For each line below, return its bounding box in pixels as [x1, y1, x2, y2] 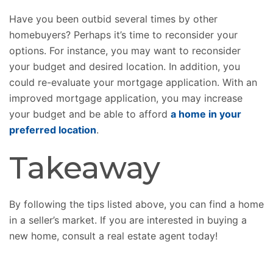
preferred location [9, 124, 96, 136]
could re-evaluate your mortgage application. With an [9, 76, 257, 89]
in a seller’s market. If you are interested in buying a [9, 214, 247, 227]
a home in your [171, 108, 241, 121]
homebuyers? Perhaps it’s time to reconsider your [9, 29, 238, 41]
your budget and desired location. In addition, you [9, 60, 240, 73]
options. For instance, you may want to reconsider [9, 44, 241, 57]
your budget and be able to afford [9, 108, 171, 121]
